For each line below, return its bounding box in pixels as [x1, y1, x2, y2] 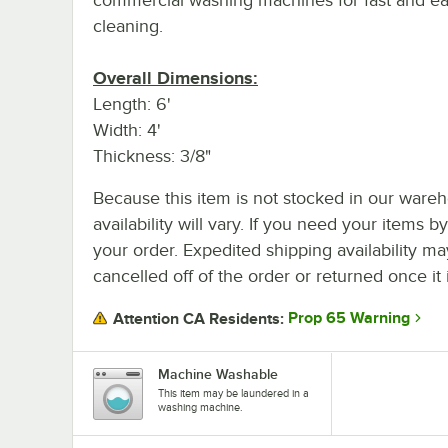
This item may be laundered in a [158, 386, 309, 399]
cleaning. [93, 15, 163, 36]
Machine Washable [158, 365, 278, 382]
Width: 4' [93, 119, 161, 140]
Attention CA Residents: [113, 309, 284, 328]
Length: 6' [93, 93, 171, 114]
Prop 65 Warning [288, 309, 410, 328]
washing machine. [158, 400, 243, 413]
